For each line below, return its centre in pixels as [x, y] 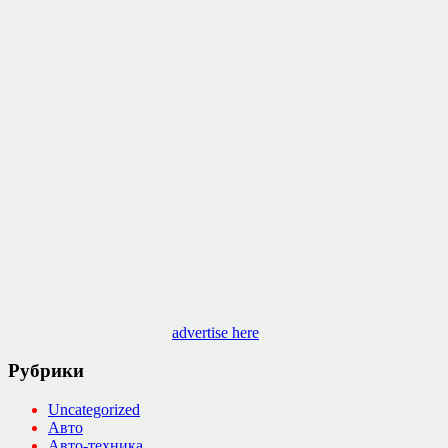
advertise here [215, 332]
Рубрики [46, 371]
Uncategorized [94, 409]
